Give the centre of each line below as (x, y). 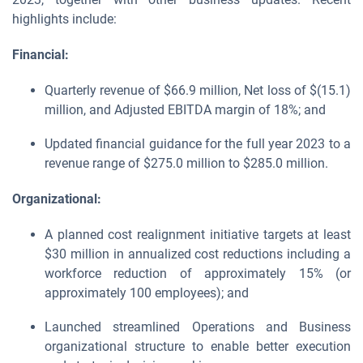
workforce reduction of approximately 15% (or (198, 273)
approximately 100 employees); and (147, 293)
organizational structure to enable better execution (198, 346)
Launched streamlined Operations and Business (198, 327)
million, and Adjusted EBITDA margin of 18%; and (185, 110)
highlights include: (64, 19)
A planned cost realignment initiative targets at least (198, 235)
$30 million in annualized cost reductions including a (198, 254)
